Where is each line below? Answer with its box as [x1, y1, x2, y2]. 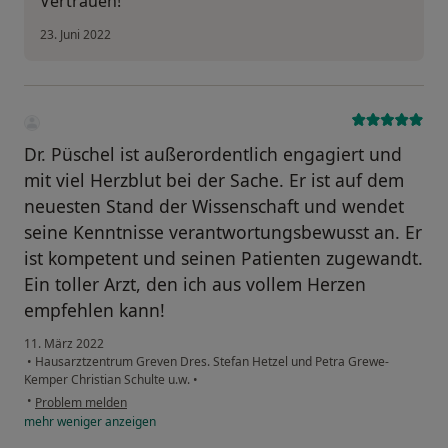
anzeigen [102, 413, 156, 431]
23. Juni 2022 [40, 26, 111, 44]
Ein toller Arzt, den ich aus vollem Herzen [24, 272, 366, 297]
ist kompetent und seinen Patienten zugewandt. [24, 246, 423, 271]
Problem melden [35, 394, 127, 412]
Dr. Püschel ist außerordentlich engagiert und [24, 142, 402, 167]
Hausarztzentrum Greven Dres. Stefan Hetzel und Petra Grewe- [32, 353, 389, 371]
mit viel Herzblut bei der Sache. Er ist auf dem [24, 168, 404, 193]
